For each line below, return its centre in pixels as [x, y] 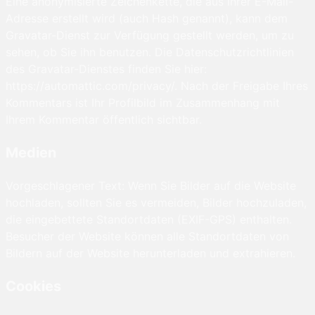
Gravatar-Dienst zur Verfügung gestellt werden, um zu [150, 36]
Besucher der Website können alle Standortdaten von [147, 237]
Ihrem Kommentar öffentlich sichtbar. [104, 120]
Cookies [33, 287]
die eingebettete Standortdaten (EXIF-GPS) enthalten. [149, 220]
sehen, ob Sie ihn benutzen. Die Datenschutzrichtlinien [150, 52]
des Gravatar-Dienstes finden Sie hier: [106, 69]
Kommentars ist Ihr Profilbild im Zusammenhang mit [143, 103]
